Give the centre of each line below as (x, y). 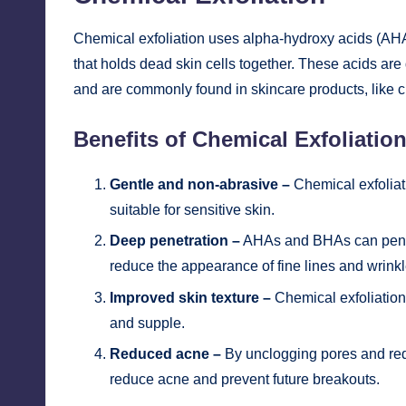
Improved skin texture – (190, 297)
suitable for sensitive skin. (192, 210)
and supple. (147, 323)
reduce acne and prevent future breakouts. (245, 380)
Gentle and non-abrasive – (200, 185)
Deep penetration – (175, 241)
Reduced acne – (165, 354)
